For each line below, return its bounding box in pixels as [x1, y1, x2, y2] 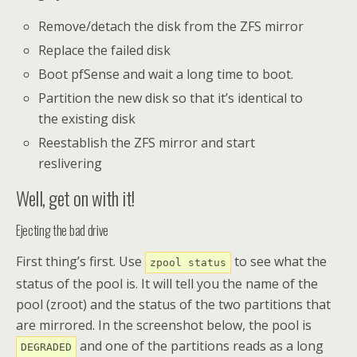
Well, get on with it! [16, 183, 135, 213]
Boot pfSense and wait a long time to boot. [38, 65, 294, 84]
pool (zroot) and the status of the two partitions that [16, 296, 331, 314]
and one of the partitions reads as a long [76, 337, 324, 355]
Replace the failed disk [38, 41, 171, 59]
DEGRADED [21, 341, 72, 354]
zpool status [150, 257, 226, 269]
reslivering [38, 155, 103, 173]
